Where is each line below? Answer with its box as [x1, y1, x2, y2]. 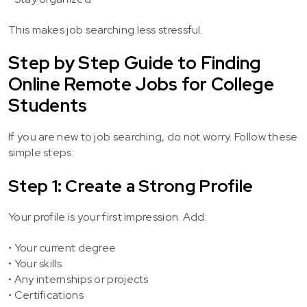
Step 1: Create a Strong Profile [8, 175, 254, 197]
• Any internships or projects [8, 272, 149, 286]
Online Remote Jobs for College [8, 73, 274, 96]
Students [8, 94, 88, 117]
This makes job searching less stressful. [8, 23, 203, 37]
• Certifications [8, 288, 84, 302]
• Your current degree [8, 241, 116, 255]
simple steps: [8, 145, 74, 160]
